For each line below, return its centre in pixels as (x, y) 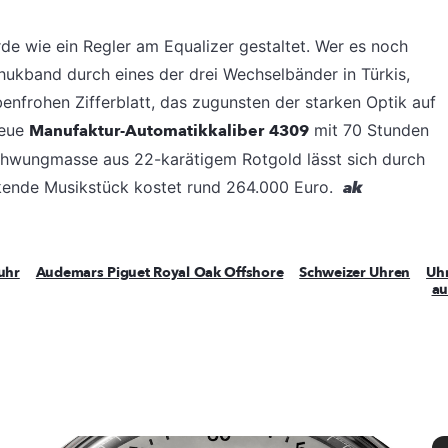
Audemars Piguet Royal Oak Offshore (159, 272)
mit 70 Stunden (369, 129)
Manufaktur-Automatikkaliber (146, 130)
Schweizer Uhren (355, 272)
